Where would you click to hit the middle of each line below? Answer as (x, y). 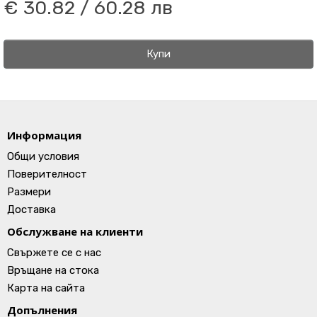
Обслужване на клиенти (75, 231)
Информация (44, 135)
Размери (29, 192)
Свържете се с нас (54, 253)
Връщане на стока (53, 270)
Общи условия (43, 156)
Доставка (31, 209)
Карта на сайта (46, 288)
